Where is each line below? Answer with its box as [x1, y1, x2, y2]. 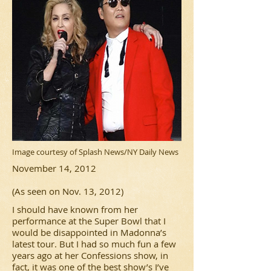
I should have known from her [12, 203, 138, 215]
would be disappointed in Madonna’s [12, 226, 166, 238]
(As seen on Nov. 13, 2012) [12, 185, 123, 197]
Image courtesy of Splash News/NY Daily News [12, 146, 178, 157]
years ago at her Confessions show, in [12, 249, 168, 261]
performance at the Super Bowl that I [12, 215, 166, 227]
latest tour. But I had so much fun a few [12, 238, 176, 250]
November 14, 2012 [12, 162, 96, 174]
